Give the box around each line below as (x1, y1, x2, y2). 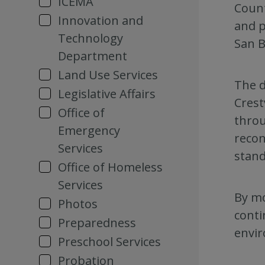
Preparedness (58, 215, 136, 231)
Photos (58, 196, 98, 212)
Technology (58, 30, 123, 46)
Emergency (58, 122, 120, 138)
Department (58, 48, 127, 64)
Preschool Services (58, 234, 161, 250)
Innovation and (58, 12, 143, 28)
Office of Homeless (58, 159, 163, 175)
